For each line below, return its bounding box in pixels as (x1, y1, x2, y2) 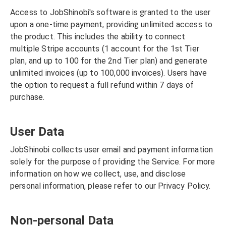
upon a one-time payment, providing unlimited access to (10, 19, 213, 29)
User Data (10, 124, 64, 139)
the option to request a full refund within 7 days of (10, 80, 194, 90)
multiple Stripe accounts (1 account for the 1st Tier (10, 43, 199, 53)
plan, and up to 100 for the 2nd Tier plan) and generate (10, 55, 208, 66)
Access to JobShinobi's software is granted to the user (10, 7, 211, 17)
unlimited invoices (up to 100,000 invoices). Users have (10, 68, 207, 78)
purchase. (10, 92, 45, 102)
